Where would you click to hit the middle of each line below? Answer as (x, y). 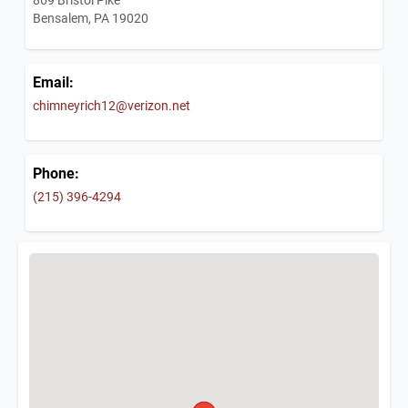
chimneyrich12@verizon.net (112, 106)
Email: (53, 82)
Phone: (56, 173)
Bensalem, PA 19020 (91, 18)
